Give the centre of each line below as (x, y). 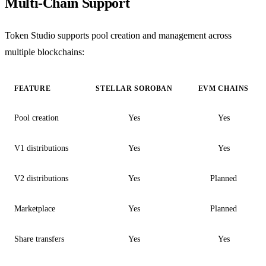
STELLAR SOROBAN (134, 89)
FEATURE (33, 89)
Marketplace (35, 209)
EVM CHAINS (224, 89)
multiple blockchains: (45, 52)
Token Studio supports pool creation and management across (118, 36)
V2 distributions (41, 178)
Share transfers (39, 239)
